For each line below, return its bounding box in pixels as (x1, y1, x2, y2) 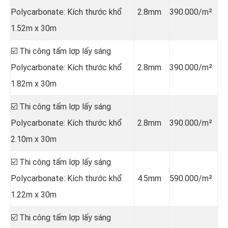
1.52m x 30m (11, 23, 56, 33)
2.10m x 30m (11, 134, 56, 144)
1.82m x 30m (11, 78, 56, 89)
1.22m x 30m (11, 189, 56, 199)
